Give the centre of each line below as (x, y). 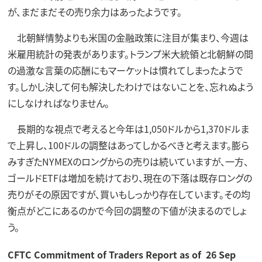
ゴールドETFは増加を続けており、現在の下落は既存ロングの (130, 177)
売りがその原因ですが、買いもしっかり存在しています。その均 (129, 194)
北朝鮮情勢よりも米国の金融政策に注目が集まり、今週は (128, 37)
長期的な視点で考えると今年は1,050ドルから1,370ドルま (128, 128)
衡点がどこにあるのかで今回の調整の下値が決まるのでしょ (127, 210)
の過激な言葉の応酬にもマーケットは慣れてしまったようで (125, 70)
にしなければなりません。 (58, 103)
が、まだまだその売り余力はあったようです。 (94, 11)
